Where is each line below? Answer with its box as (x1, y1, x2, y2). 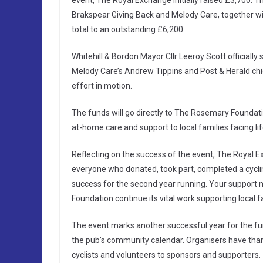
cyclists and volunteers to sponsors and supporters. (72, 250, 261, 260)
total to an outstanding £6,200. (72, 25, 185, 35)
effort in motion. (72, 81, 132, 91)
